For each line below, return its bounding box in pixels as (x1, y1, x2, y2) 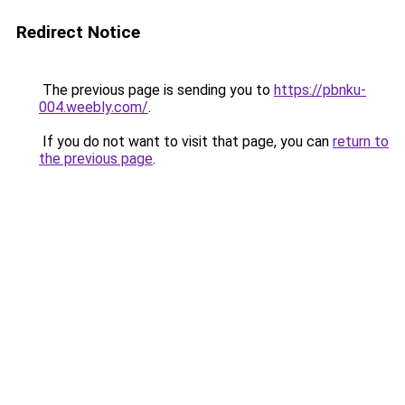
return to (333, 133, 389, 150)
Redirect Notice (16, 22, 140, 42)
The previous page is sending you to (39, 81, 274, 99)
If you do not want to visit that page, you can (39, 133, 333, 150)
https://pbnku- (274, 81, 366, 99)
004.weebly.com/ (39, 99, 148, 116)
